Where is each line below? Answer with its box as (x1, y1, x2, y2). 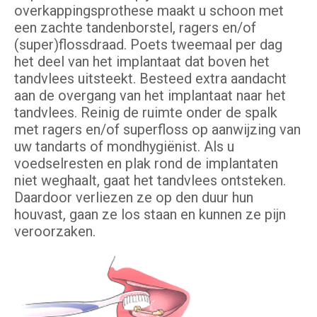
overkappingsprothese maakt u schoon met (14, 2, 284, 20)
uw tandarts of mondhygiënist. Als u (14, 138, 234, 156)
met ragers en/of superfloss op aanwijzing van (14, 121, 301, 139)
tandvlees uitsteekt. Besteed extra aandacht (14, 70, 287, 88)
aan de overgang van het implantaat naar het (14, 87, 286, 105)
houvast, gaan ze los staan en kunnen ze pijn (14, 206, 286, 224)
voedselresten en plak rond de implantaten (14, 155, 278, 173)
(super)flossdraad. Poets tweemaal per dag (14, 36, 282, 54)
